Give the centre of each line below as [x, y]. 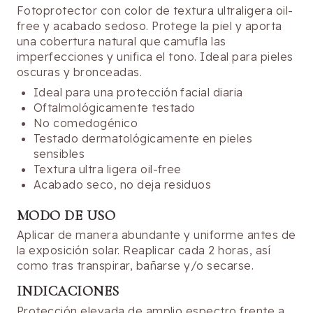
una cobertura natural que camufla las [122, 42]
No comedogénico [86, 123]
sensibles [59, 153]
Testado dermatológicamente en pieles [143, 138]
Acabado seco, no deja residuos [123, 184]
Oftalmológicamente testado [115, 107]
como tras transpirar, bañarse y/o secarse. [136, 266]
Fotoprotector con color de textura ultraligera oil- [155, 11]
